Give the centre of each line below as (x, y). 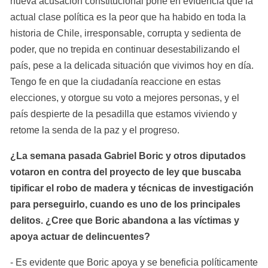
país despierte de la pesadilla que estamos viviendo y (124, 114)
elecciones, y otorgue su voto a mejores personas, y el (125, 98)
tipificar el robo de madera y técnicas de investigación (132, 188)
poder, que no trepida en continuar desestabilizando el (125, 49)
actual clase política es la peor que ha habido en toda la (128, 17)
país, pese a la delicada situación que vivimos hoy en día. (132, 65)
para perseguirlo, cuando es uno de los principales (125, 204)
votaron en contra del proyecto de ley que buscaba (126, 172)
